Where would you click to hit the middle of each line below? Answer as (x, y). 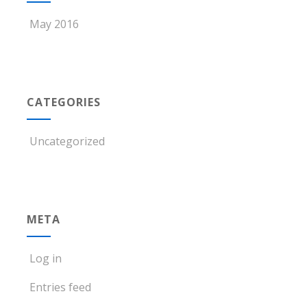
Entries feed (60, 287)
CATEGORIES (63, 102)
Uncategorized (67, 141)
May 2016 (54, 24)
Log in (45, 258)
